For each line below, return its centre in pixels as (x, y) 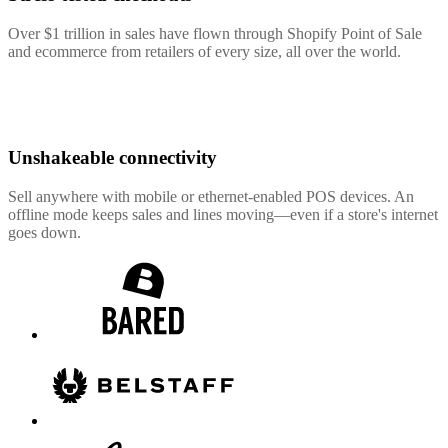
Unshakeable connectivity (112, 158)
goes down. (44, 232)
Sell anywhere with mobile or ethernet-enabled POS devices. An (211, 196)
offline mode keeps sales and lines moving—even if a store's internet (223, 214)
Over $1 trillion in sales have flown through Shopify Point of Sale (215, 33)
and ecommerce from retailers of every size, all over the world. (204, 51)
